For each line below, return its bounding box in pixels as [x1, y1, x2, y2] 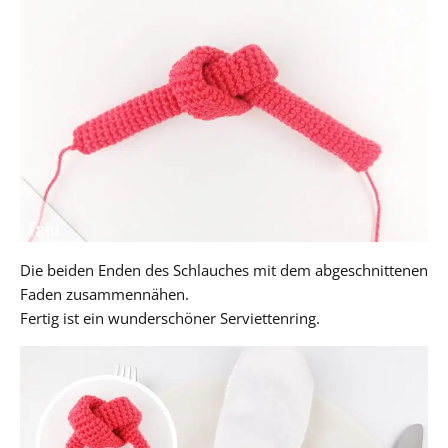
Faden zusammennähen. [20, 283, 189, 304]
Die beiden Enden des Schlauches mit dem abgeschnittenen [20, 259, 428, 280]
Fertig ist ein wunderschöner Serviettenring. [20, 307, 320, 328]
